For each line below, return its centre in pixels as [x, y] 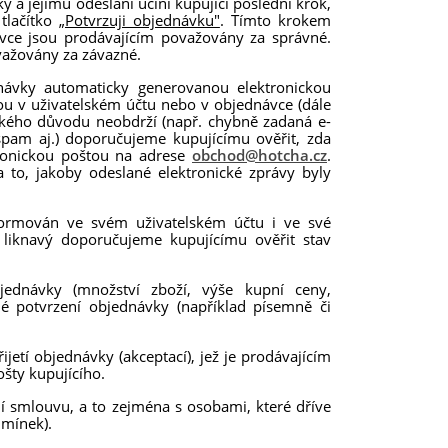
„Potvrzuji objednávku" [139, 19]
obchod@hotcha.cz [259, 154]
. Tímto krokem [275, 19]
